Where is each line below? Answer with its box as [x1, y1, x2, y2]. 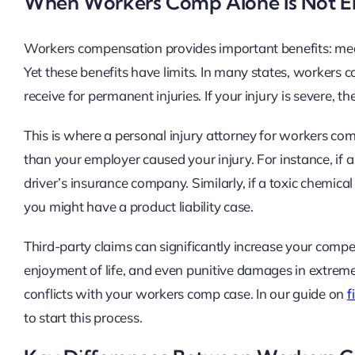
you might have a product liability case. [23, 197, 254, 215]
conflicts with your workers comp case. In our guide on [23, 284, 347, 302]
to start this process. [23, 308, 143, 326]
